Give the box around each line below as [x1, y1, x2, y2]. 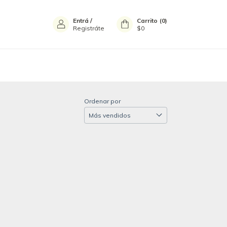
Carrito [137, 16, 158, 24]
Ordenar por [84, 97, 121, 105]
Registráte [73, 24, 104, 32]
